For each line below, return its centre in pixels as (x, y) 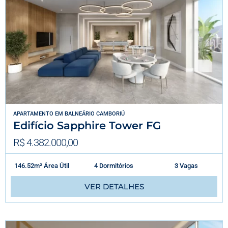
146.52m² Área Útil (41, 165)
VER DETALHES (114, 186)
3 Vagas (186, 165)
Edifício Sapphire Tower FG (87, 125)
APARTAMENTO (33, 113)
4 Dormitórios (114, 165)
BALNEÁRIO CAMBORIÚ (95, 113)
